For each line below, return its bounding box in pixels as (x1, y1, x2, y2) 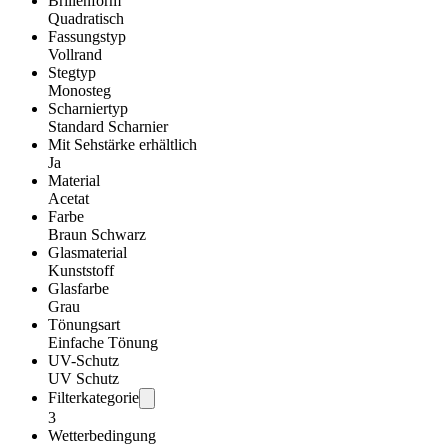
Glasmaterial (48, 244, 127, 262)
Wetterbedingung (48, 427, 156, 445)
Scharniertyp (48, 100, 128, 118)
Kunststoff (48, 262, 114, 280)
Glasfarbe (48, 280, 109, 298)
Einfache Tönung (48, 334, 158, 352)
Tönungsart (48, 316, 120, 334)
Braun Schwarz (48, 226, 146, 244)
